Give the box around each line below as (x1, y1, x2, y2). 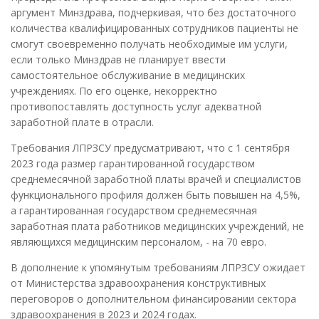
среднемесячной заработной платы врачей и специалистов (11, 172, 301, 187)
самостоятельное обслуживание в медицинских (11, 68, 245, 83)
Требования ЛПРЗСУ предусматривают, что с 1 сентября (11, 141, 290, 155)
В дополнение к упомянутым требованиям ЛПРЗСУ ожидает (11, 261, 305, 275)
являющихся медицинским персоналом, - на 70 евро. (11, 235, 266, 249)
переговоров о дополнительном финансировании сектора (11, 292, 296, 306)
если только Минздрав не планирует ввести (11, 53, 226, 67)
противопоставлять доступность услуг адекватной (11, 100, 261, 114)
